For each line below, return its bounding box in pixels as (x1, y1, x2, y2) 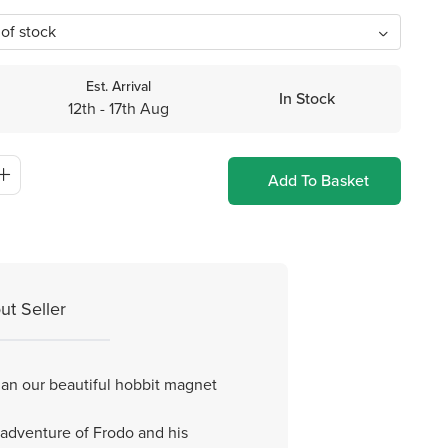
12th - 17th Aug (67, 97, 169, 120)
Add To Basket (268, 169, 369, 192)
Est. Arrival (85, 76, 151, 97)
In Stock (278, 87, 335, 110)
